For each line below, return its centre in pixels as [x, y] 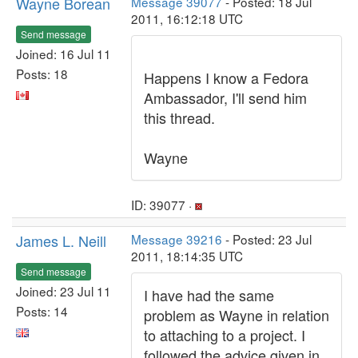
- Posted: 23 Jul [267, 239]
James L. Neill [61, 241]
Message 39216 [177, 239]
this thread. [179, 117]
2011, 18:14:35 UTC [187, 256]
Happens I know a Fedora [226, 78]
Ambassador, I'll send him [225, 97]
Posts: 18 [42, 73]
